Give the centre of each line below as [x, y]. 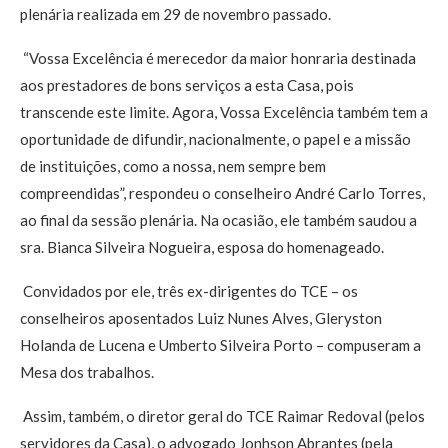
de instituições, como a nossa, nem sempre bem [173, 166]
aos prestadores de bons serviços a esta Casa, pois [187, 85]
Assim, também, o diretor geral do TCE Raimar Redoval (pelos [222, 416]
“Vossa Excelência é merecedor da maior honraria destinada [218, 58]
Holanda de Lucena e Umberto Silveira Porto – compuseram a [220, 345]
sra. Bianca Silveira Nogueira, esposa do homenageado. [202, 247]
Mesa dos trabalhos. [87, 372]
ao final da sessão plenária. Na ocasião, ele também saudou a [218, 220]
